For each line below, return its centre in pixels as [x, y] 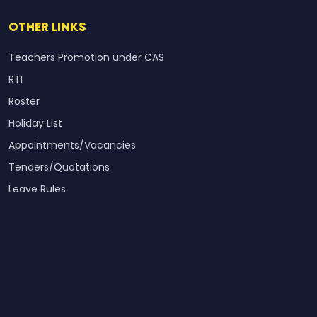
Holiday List [35, 123]
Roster [24, 102]
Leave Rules [37, 189]
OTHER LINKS [47, 27]
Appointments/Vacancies [72, 145]
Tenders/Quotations [59, 167]
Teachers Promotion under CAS [86, 58]
